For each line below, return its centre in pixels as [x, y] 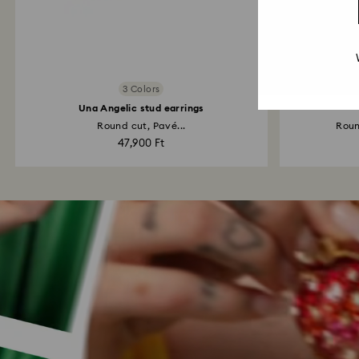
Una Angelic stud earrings [141, 108]
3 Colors [141, 89]
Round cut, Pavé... [141, 126]
